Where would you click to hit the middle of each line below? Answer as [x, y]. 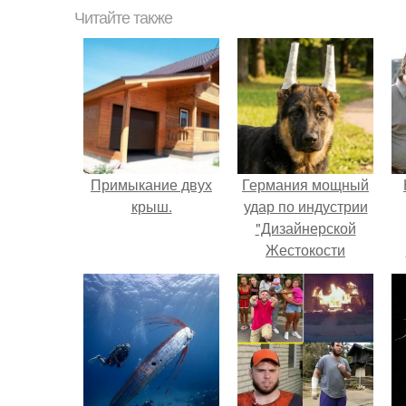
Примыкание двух [151, 184]
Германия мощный [305, 184]
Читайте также [123, 18]
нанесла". [305, 271]
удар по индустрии [305, 206]
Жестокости [305, 250]
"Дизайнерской [305, 228]
